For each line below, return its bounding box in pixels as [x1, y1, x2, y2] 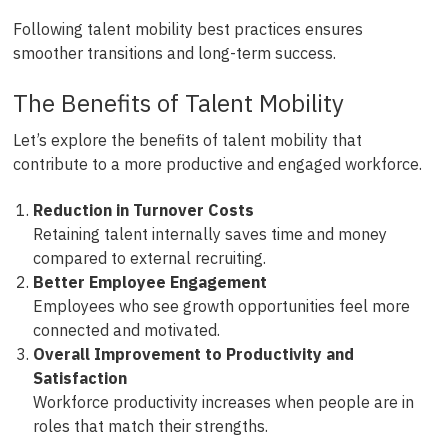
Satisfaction [32, 368, 127, 389]
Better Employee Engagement [32, 272, 267, 293]
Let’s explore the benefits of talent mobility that [12, 129, 362, 150]
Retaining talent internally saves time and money [32, 224, 387, 245]
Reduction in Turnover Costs [32, 200, 254, 221]
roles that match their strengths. [32, 416, 268, 437]
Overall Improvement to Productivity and [32, 344, 354, 365]
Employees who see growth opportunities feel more [32, 296, 410, 317]
